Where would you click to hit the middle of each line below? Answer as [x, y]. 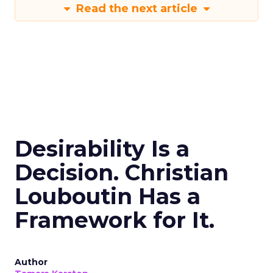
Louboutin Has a [108, 196]
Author [31, 262]
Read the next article [136, 9]
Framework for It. [115, 220]
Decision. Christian [122, 172]
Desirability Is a [102, 149]
